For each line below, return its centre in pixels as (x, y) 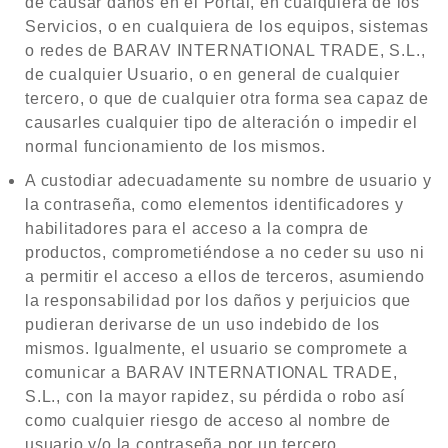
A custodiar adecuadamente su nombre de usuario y (228, 180)
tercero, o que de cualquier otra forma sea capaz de (227, 98)
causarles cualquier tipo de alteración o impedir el (221, 122)
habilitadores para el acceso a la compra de (197, 228)
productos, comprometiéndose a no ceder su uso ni (225, 252)
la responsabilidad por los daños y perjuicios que (218, 300)
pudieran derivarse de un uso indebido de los (203, 324)
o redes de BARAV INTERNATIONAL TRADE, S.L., (225, 50)
